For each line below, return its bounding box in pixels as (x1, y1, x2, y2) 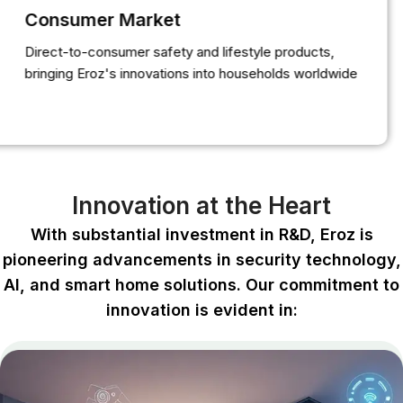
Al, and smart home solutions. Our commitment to (4, 275, 399, 295)
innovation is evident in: (105, 300, 298, 320)
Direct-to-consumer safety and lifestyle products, (40, 43, 350, 61)
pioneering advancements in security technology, (2, 250, 401, 270)
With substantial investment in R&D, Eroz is (30, 225, 373, 245)
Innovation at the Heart (72, 192, 331, 220)
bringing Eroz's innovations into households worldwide (40, 65, 373, 83)
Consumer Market (40, 9, 196, 31)
